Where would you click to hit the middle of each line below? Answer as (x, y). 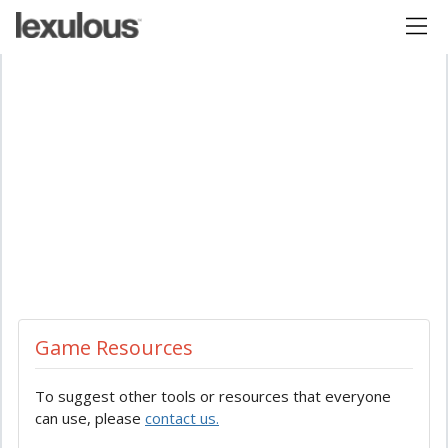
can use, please (90, 418)
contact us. (182, 418)
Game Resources (114, 347)
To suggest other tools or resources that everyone (213, 396)
